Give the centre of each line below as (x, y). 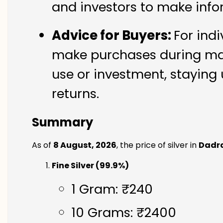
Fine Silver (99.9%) (90, 165)
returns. (75, 94)
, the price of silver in (158, 145)
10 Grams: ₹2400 (124, 212)
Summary (62, 122)
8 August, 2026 (85, 145)
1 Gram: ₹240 (112, 189)
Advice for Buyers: (113, 35)
